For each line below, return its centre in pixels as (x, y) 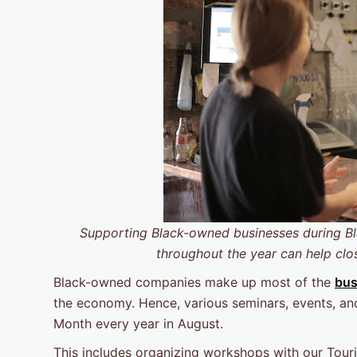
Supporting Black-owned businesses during (212, 233)
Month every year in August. (138, 324)
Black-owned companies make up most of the (194, 282)
